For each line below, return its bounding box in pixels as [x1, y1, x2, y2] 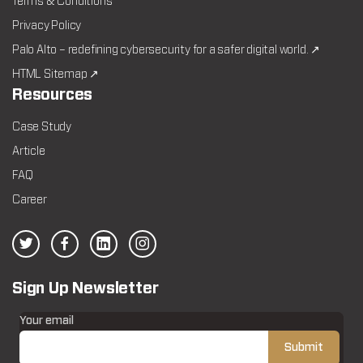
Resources [12, 88, 93, 103]
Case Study [12, 122, 71, 133]
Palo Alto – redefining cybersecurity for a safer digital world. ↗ [12, 45, 320, 56]
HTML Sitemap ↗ [12, 69, 100, 80]
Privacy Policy [12, 20, 82, 32]
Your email [19, 315, 74, 327]
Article [12, 146, 45, 157]
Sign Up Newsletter [12, 281, 159, 297]
